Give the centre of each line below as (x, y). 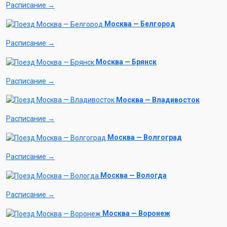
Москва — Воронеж (136, 213)
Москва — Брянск (126, 62)
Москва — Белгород (140, 24)
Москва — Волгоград (145, 138)
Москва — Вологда (134, 176)
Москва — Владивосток (158, 100)
